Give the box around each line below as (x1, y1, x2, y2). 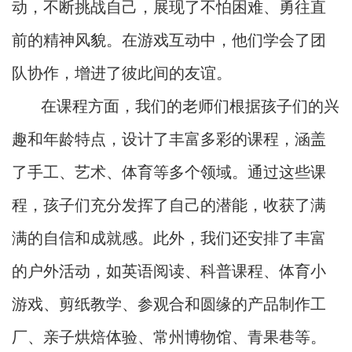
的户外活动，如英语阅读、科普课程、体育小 (12, 262, 326, 280)
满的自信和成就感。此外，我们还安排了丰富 (12, 229, 326, 247)
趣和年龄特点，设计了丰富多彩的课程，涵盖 (12, 130, 326, 148)
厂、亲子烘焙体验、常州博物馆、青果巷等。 (12, 328, 326, 346)
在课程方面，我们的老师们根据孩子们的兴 (41, 97, 339, 115)
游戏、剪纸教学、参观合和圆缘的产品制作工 (12, 295, 326, 313)
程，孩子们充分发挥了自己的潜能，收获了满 (12, 196, 326, 214)
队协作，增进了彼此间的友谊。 (12, 64, 232, 82)
